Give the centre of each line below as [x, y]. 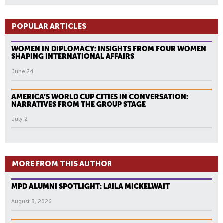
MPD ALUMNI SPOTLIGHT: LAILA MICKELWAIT [91, 186]
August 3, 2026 [32, 202]
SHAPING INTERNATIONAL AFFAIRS [73, 56]
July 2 [20, 119]
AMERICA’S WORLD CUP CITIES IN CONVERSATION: [100, 97]
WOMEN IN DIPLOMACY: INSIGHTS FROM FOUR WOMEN [109, 49]
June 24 [22, 72]
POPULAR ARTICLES [49, 27]
